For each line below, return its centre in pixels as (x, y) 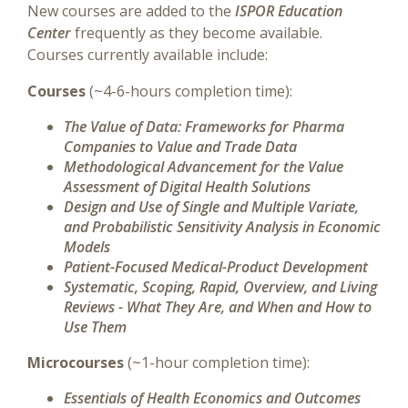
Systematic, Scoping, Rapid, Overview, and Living (220, 287)
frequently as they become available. (197, 33)
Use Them (95, 327)
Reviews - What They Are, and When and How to (218, 307)
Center (49, 33)
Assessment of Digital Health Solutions (187, 187)
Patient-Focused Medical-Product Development (216, 267)
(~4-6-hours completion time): (191, 91)
